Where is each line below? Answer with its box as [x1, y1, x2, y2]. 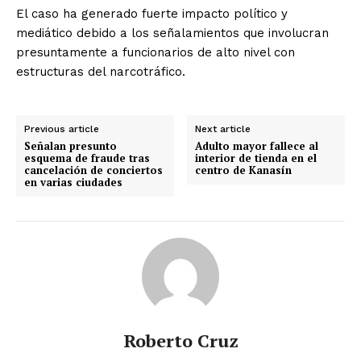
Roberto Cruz [122, 328, 239, 352]
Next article [195, 122, 251, 135]
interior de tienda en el [195, 150, 317, 165]
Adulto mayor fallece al [195, 138, 319, 153]
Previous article [24, 122, 99, 135]
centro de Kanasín [195, 162, 293, 177]
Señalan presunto [24, 138, 117, 153]
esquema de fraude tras [24, 150, 150, 165]
